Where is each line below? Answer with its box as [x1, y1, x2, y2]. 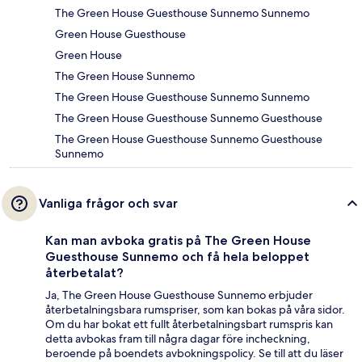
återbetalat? [45, 265, 124, 281]
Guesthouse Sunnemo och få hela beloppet [45, 249, 309, 265]
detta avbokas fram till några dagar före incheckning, [45, 331, 310, 347]
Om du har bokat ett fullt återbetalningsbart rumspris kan [45, 317, 333, 332]
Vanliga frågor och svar [39, 196, 178, 212]
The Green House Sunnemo [55, 69, 195, 84]
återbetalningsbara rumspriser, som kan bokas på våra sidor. [45, 302, 345, 318]
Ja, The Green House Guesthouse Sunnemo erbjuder [45, 288, 313, 303]
